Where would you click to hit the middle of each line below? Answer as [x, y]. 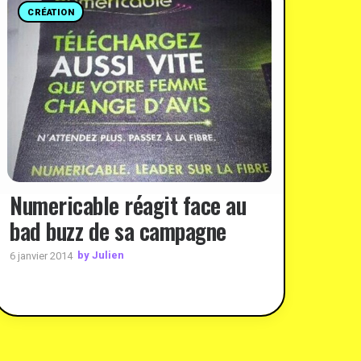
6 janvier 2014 [41, 255]
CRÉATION [51, 12]
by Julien [101, 255]
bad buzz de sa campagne [118, 230]
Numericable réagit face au [128, 205]
